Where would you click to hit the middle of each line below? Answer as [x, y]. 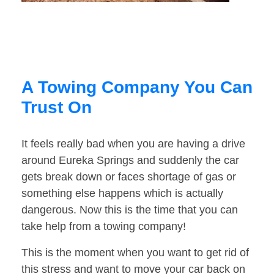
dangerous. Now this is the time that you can [130, 210]
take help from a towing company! [104, 227]
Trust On [57, 108]
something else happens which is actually [122, 194]
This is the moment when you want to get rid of [135, 253]
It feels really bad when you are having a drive [133, 144]
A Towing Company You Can [137, 87]
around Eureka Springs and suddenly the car [130, 161]
